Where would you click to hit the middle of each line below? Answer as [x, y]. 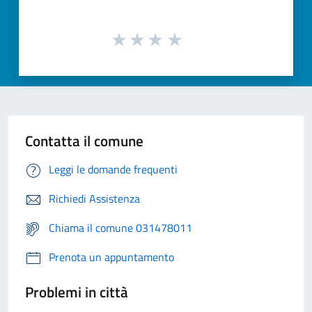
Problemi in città [77, 292]
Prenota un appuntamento [111, 257]
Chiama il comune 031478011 [120, 228]
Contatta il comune [84, 141]
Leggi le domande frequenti [113, 170]
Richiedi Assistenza [94, 199]
